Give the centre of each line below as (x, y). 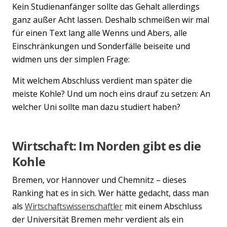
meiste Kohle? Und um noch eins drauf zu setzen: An (111, 93)
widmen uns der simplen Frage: (71, 59)
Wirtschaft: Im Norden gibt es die (107, 145)
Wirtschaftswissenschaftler (74, 206)
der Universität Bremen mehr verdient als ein (98, 219)
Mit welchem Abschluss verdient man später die (102, 80)
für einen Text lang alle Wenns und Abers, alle (100, 33)
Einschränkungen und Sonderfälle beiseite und (101, 46)
